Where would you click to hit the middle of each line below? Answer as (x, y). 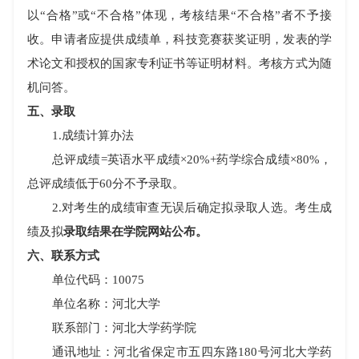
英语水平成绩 (144, 159)
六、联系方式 (63, 256)
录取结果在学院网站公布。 (135, 232)
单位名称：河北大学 (106, 304)
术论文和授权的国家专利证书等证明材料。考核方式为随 (179, 63)
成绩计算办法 (97, 135)
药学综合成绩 (253, 159)
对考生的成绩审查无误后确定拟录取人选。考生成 (196, 208)
